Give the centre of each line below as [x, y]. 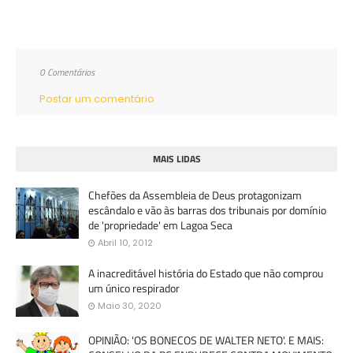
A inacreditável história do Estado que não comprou [206, 273]
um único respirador [134, 288]
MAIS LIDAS [176, 158]
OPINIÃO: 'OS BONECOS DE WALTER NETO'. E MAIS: [206, 340]
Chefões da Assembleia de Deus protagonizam [195, 195]
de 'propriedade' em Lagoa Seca [160, 225]
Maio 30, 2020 [130, 305]
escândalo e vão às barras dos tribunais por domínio [207, 210]
